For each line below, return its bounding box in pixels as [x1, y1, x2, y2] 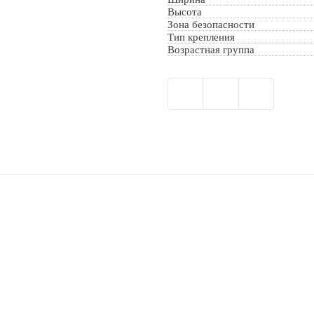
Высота [168, 6, 202, 18]
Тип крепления [168, 31, 235, 43]
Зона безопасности [168, 18, 254, 30]
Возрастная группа [168, 43, 254, 55]
